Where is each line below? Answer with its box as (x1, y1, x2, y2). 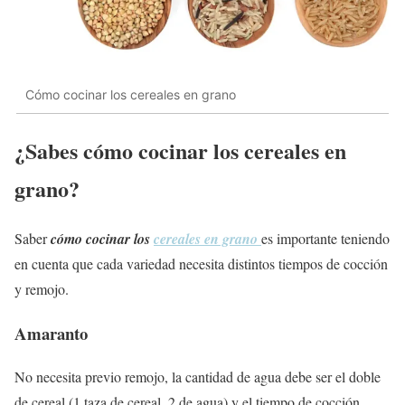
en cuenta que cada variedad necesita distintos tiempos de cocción (14, 254, 388, 273)
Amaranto (14, 320, 88, 345)
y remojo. (14, 279, 73, 298)
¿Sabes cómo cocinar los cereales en (14, 135, 346, 167)
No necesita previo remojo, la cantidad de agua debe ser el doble (14, 367, 381, 387)
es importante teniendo (261, 229, 390, 248)
